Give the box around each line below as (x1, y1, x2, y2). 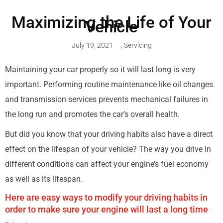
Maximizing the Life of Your (11, 12, 212, 32)
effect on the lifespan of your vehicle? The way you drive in (5, 144, 211, 154)
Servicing (124, 41, 152, 49)
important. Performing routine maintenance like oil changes (5, 80, 213, 89)
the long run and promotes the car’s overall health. (5, 110, 180, 119)
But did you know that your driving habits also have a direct (5, 129, 213, 139)
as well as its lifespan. (5, 174, 83, 184)
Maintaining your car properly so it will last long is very (5, 65, 196, 74)
